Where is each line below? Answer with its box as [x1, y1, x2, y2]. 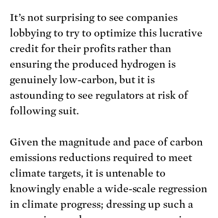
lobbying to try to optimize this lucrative [10, 27, 203, 39]
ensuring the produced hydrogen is [10, 58, 176, 71]
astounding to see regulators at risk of [10, 90, 188, 102]
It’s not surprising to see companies [10, 12, 178, 24]
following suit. [10, 105, 79, 117]
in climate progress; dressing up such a [10, 199, 194, 211]
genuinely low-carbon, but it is [10, 74, 155, 86]
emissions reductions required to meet [10, 152, 193, 164]
